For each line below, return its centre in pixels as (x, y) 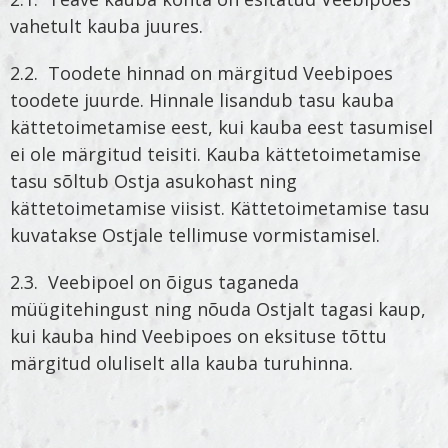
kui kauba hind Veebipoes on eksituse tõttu (198, 336)
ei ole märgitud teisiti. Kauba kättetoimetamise (215, 154)
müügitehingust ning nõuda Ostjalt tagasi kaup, (218, 309)
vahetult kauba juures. (106, 26)
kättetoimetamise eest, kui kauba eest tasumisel (221, 127)
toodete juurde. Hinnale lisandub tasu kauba (202, 100)
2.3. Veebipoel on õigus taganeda (154, 282)
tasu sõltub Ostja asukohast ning (153, 181)
